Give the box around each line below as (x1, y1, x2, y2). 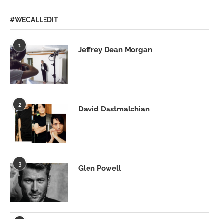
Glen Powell (78, 164, 121, 173)
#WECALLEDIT (10, 16, 58, 24)
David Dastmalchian (78, 105, 150, 114)
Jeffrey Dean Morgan (78, 45, 152, 55)
